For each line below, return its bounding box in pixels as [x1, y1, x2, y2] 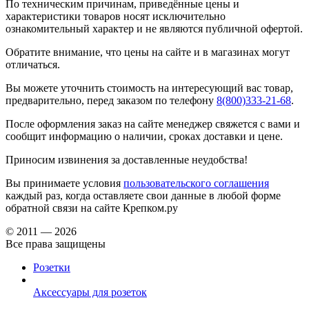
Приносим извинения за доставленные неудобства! [6, 153, 248, 166]
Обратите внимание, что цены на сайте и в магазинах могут [6, 46, 290, 58]
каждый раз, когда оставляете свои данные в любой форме [6, 189, 281, 201]
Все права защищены [6, 237, 106, 250]
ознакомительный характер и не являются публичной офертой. [6, 22, 303, 34]
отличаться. [6, 58, 60, 70]
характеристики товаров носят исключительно [6, 10, 226, 22]
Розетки [33, 261, 70, 273]
